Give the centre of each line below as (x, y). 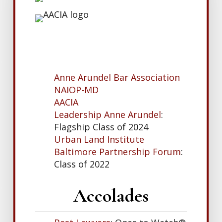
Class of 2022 (82, 164)
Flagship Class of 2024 (101, 127)
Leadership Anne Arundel (108, 115)
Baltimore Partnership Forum (118, 152)
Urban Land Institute (99, 139)
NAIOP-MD (77, 90)
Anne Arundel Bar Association (117, 78)
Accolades (111, 196)
